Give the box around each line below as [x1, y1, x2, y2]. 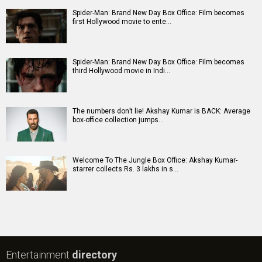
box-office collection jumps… [73, 116, 164, 124]
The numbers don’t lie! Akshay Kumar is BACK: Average [73, 107, 250, 115]
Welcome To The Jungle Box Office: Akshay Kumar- [73, 156, 237, 164]
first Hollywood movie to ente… [73, 18, 171, 26]
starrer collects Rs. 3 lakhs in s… [73, 165, 178, 173]
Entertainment [6, 249, 72, 261]
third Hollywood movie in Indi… [73, 67, 170, 75]
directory [72, 249, 117, 261]
